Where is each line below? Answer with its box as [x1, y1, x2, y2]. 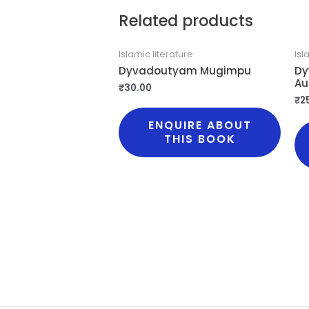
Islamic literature [119, 48, 194, 61]
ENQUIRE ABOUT [148, 117, 252, 134]
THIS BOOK [163, 131, 236, 148]
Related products [119, 9, 254, 32]
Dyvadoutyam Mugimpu [119, 63, 252, 78]
